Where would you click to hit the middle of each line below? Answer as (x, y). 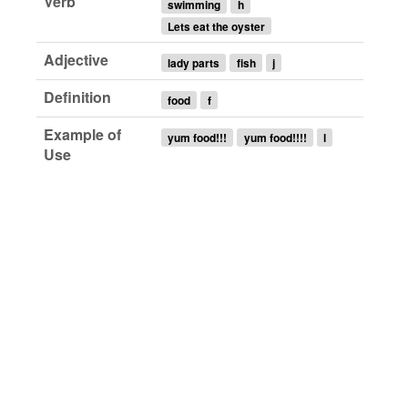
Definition (77, 97)
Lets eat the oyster (217, 26)
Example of (82, 135)
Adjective (76, 60)
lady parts (194, 62)
